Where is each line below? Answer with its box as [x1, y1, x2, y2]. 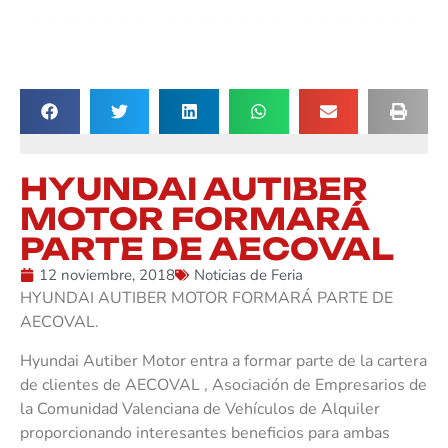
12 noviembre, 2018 [39, 265, 175, 286]
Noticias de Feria [194, 265, 303, 286]
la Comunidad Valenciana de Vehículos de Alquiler [20, 397, 380, 420]
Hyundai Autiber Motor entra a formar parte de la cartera [20, 349, 427, 372]
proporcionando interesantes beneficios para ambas [20, 421, 390, 444]
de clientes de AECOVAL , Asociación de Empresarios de [20, 373, 427, 396]
